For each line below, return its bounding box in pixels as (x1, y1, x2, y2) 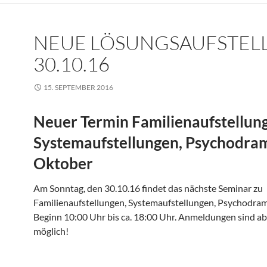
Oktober (33, 154, 93, 173)
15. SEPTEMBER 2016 (44, 83, 113, 92)
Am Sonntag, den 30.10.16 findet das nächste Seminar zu (33, 182, 263, 194)
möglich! (33, 225, 69, 237)
